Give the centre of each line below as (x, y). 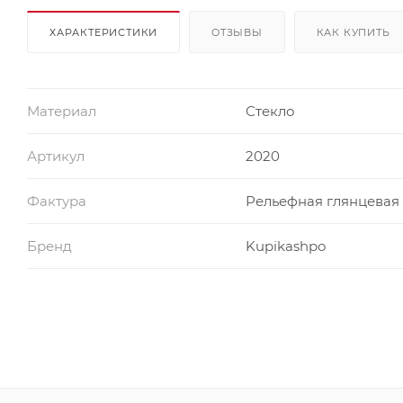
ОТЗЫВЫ (237, 32)
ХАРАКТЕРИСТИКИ (104, 32)
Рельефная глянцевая (322, 201)
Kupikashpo (285, 246)
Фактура (57, 201)
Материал (62, 111)
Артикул (56, 156)
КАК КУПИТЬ (353, 32)
